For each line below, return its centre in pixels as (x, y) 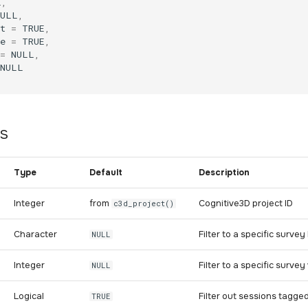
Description (224, 173)
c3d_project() (144, 203)
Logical (29, 296)
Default (106, 173)
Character (35, 234)
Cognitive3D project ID (246, 203)
